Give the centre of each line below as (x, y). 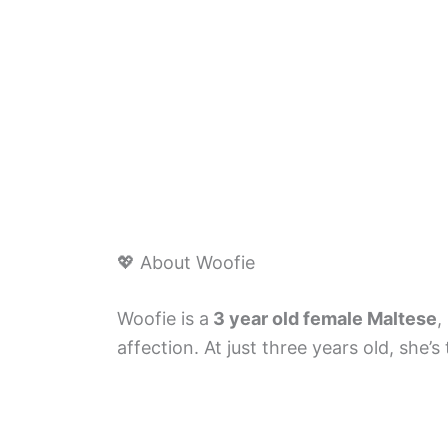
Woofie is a (163, 318)
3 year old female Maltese (323, 318)
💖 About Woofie (186, 262)
